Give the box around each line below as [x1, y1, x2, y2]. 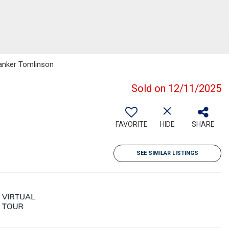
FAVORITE [115, 120, 148, 128]
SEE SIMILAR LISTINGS [136, 150, 198, 156]
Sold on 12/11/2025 [131, 82, 221, 95]
